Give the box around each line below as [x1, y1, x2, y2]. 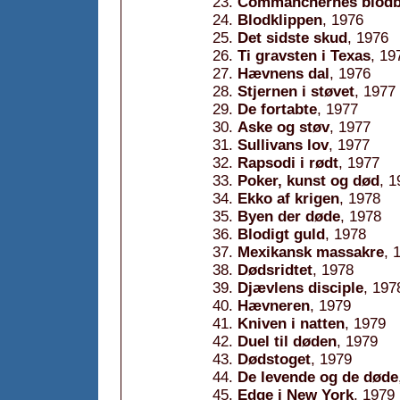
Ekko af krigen [237, 190, 339, 207]
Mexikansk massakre [237, 244, 384, 261]
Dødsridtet [237, 262, 312, 279]
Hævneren [237, 297, 310, 314]
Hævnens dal [237, 65, 329, 82]
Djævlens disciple [237, 279, 363, 296]
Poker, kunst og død [237, 172, 379, 189]
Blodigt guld [237, 226, 325, 243]
